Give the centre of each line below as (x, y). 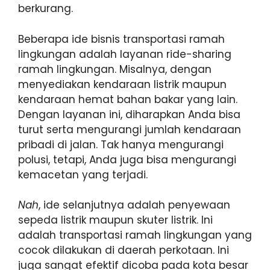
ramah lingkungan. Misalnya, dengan (115, 69)
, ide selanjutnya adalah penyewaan (134, 205)
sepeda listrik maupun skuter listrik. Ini (115, 220)
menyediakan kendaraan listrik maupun (122, 84)
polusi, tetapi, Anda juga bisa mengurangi (127, 159)
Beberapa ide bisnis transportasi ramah (121, 39)
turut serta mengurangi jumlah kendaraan (130, 129)
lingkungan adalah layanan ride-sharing (125, 54)
